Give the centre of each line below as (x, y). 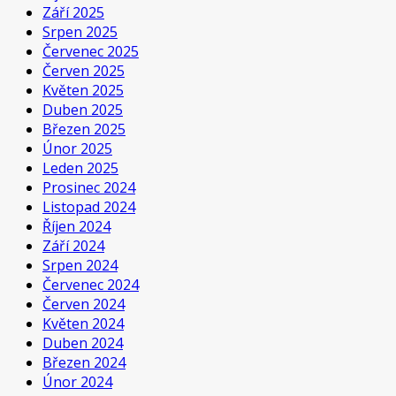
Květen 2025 (83, 90)
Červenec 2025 (91, 51)
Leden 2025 (80, 168)
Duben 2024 (83, 343)
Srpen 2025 (80, 31)
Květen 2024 (83, 323)
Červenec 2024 (91, 284)
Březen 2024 (84, 362)
